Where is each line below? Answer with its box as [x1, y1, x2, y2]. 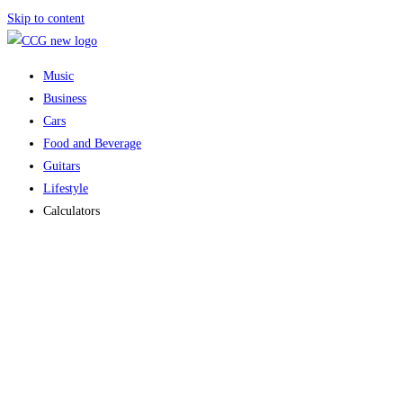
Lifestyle [43, 182, 88, 195]
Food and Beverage [43, 137, 141, 150]
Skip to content [7, 12, 85, 25]
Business [43, 92, 86, 105]
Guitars [43, 159, 80, 173]
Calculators [43, 204, 100, 218]
